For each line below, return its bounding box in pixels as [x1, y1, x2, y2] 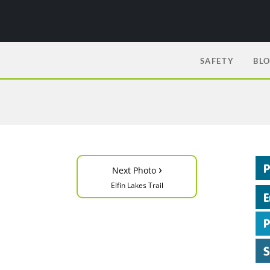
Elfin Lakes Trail [110, 180, 163, 190]
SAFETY [199, 56, 234, 66]
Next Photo [111, 165, 159, 176]
